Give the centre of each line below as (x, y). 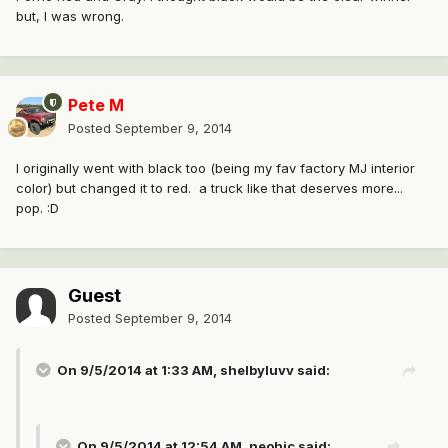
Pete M (96, 105)
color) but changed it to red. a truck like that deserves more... (209, 188)
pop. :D (37, 208)
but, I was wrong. (70, 16)
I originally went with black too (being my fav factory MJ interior (215, 168)
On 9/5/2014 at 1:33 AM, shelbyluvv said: (193, 370)
